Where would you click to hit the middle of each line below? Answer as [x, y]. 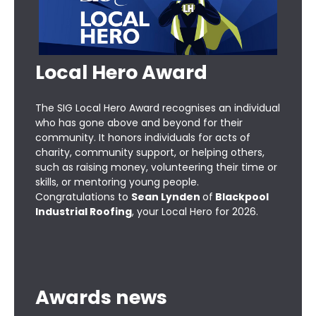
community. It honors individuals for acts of [143, 137]
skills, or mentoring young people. [117, 182]
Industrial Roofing [84, 211]
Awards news [101, 297]
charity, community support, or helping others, [150, 152]
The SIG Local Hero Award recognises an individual [158, 108]
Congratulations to [83, 196]
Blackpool [241, 196]
